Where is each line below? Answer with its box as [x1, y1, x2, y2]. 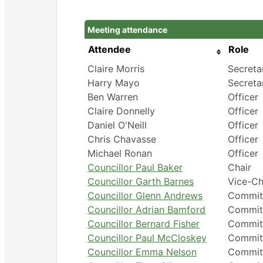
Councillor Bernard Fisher [87, 217, 200, 230]
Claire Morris [87, 62, 144, 75]
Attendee [87, 43, 131, 55]
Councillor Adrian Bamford [87, 203, 205, 215]
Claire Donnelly [87, 104, 155, 117]
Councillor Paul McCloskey [87, 231, 207, 244]
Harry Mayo [87, 76, 140, 89]
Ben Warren [87, 90, 138, 103]
